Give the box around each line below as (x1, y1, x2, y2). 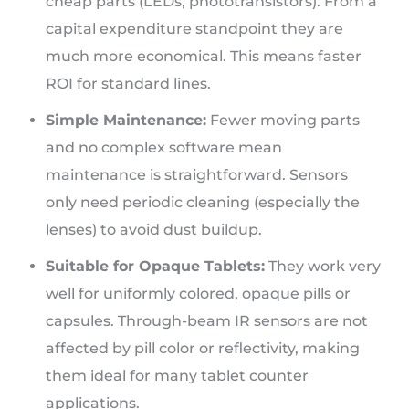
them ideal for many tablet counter (46, 367, 309, 385)
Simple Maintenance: (46, 111, 206, 130)
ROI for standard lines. (46, 75, 211, 93)
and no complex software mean (46, 139, 282, 157)
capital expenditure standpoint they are (46, 20, 343, 38)
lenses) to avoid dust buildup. (46, 221, 262, 239)
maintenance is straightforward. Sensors (46, 166, 348, 184)
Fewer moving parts (206, 111, 360, 130)
